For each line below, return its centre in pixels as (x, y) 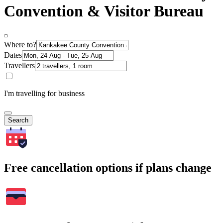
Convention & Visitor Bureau (104, 11)
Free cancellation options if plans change (108, 168)
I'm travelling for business (44, 94)
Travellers (19, 66)
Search (18, 120)
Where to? (20, 45)
